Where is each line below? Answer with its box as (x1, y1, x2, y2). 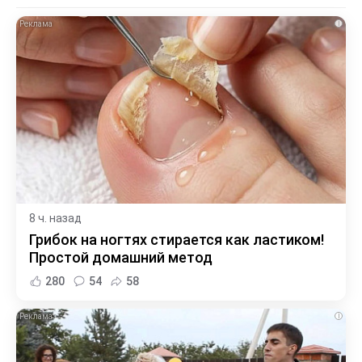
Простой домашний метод (29, 249, 213, 267)
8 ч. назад (29, 212, 82, 225)
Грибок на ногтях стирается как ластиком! (29, 231, 324, 249)
